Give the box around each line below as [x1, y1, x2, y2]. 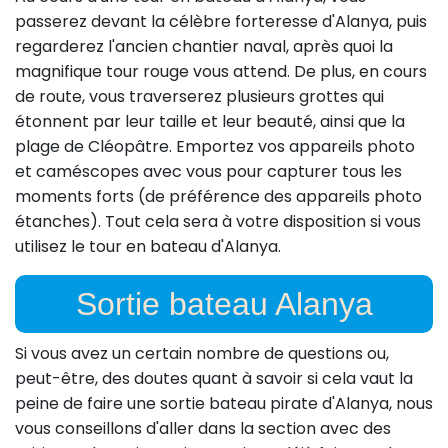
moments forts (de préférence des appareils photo [15, 185, 422, 209]
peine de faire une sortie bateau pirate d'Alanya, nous [15, 392, 433, 416]
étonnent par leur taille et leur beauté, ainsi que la [15, 110, 405, 134]
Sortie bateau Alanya [75, 286, 373, 323]
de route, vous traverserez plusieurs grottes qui [15, 85, 384, 109]
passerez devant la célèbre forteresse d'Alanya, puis [15, 10, 427, 34]
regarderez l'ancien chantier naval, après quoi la [15, 35, 393, 59]
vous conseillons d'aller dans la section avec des [15, 417, 391, 441]
